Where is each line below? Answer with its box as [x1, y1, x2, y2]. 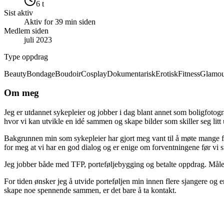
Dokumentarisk [107, 69, 155, 78]
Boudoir [55, 69, 81, 78]
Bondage [26, 69, 55, 78]
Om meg [4, 87, 39, 98]
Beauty [4, 69, 26, 78]
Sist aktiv [4, 8, 33, 17]
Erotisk [155, 69, 178, 78]
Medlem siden [4, 26, 48, 35]
